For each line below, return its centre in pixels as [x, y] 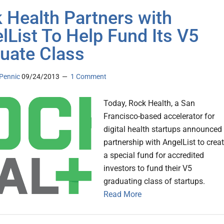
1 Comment [88, 77]
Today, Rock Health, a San [149, 103]
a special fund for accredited [154, 155]
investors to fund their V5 [148, 168]
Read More [122, 194]
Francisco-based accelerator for [159, 116]
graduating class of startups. [154, 181]
